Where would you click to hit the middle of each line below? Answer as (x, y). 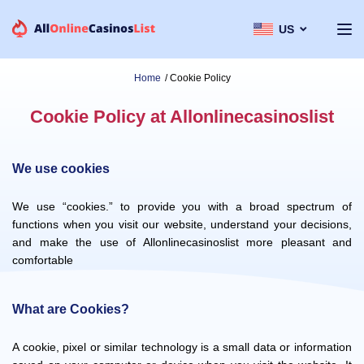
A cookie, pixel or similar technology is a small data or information (182, 347)
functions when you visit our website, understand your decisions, (182, 224)
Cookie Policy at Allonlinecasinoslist (182, 117)
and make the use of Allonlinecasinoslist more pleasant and (182, 242)
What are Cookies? (71, 309)
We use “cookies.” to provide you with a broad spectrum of (182, 206)
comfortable (43, 260)
